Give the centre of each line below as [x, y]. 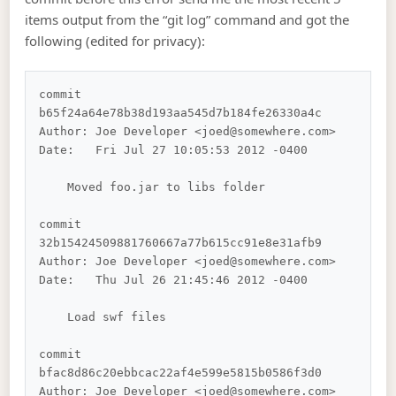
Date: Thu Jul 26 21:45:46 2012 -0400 [174, 280]
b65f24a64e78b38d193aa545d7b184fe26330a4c [181, 113]
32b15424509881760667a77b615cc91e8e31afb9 [181, 243]
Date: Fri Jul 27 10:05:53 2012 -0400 [174, 150]
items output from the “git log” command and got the [187, 19]
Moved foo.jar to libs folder [53, 187]
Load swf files [53, 317]
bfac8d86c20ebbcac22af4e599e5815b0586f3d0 [181, 373]
